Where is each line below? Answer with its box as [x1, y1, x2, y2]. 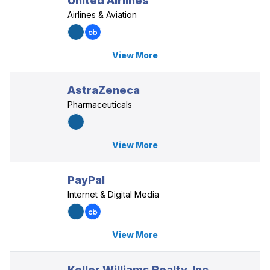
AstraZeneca [67, 84, 140, 96]
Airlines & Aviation [67, 10, 137, 20]
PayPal [67, 174, 105, 186]
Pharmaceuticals [67, 99, 132, 110]
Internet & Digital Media [67, 189, 159, 199]
